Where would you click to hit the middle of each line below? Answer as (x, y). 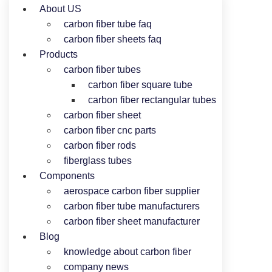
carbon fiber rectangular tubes (152, 100)
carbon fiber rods (100, 145)
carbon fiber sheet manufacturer (132, 221)
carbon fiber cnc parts (110, 130)
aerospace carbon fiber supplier (132, 191)
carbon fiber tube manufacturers (132, 206)
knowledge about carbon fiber (127, 252)
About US (60, 9)
